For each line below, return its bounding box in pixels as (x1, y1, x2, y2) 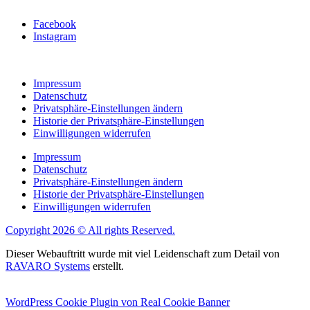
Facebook (33, 17, 76, 30)
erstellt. (90, 259, 124, 272)
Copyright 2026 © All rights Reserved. (6, 224, 175, 236)
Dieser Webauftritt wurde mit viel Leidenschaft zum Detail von (6, 247, 280, 259)
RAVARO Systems (6, 259, 90, 272)
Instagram (33, 30, 76, 42)
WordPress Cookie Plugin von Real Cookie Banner (6, 295, 230, 308)
